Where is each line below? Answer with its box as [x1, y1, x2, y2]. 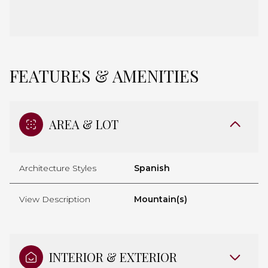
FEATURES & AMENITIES [10, 64, 199, 87]
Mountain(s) [134, 193, 187, 205]
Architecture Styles [19, 162, 96, 173]
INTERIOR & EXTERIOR [49, 248, 177, 265]
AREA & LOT [49, 115, 118, 132]
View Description [19, 193, 90, 205]
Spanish [134, 162, 170, 173]
